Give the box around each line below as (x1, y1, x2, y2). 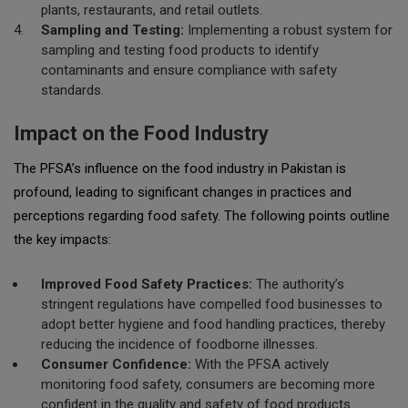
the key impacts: (14, 231, 111, 248)
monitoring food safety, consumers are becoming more (41, 376, 375, 393)
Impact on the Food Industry (14, 122, 269, 145)
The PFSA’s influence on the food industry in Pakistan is (14, 160, 346, 177)
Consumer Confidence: (41, 356, 191, 372)
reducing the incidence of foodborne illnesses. (41, 336, 318, 352)
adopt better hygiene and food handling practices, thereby (41, 316, 385, 332)
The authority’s (252, 276, 344, 292)
